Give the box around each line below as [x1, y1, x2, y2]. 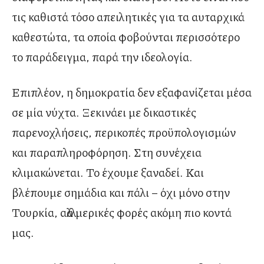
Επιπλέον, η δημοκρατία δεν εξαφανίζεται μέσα [12, 83, 252, 100]
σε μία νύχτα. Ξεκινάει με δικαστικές [12, 103, 196, 120]
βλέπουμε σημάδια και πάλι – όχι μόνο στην [12, 183, 230, 200]
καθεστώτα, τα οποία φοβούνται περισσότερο [12, 28, 240, 45]
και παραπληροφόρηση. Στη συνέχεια [12, 143, 202, 160]
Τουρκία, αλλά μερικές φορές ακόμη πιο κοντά [12, 203, 232, 220]
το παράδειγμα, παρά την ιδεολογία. [12, 48, 193, 65]
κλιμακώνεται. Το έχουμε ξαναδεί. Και [12, 163, 204, 180]
